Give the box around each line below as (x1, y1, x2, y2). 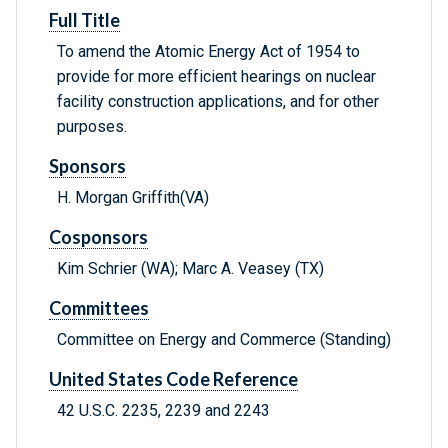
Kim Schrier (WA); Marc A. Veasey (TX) (57, 259, 324, 279)
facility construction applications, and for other (57, 92, 379, 112)
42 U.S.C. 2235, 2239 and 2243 (57, 401, 270, 421)
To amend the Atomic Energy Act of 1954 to (57, 42, 360, 62)
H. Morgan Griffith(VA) (57, 188, 209, 208)
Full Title (49, 9, 120, 32)
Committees (49, 297, 149, 320)
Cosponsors (49, 226, 148, 249)
